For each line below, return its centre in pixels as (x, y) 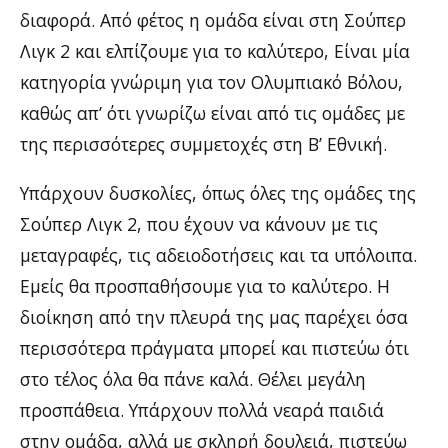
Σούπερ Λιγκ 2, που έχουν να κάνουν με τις (199, 223)
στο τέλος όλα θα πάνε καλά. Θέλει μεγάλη (193, 378)
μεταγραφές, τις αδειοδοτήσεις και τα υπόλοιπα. (218, 254)
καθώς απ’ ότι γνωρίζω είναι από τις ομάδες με (212, 113)
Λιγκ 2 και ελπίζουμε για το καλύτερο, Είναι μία (215, 51)
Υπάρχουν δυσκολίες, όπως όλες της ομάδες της (218, 192)
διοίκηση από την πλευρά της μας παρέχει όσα (214, 316)
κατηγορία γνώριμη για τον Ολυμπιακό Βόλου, (211, 82)
